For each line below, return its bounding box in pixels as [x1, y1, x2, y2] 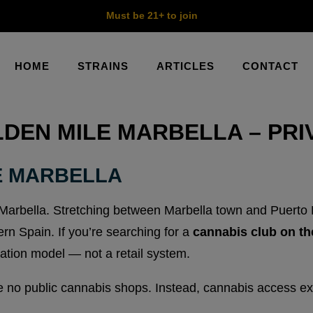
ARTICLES [156, 59, 214, 72]
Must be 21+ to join [105, 10, 198, 21]
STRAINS [78, 59, 129, 72]
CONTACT [242, 59, 298, 72]
